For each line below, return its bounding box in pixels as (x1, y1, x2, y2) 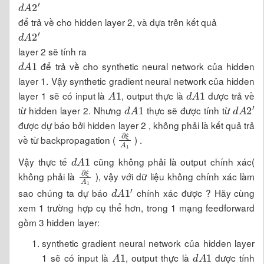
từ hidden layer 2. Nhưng (18, 103, 125, 117)
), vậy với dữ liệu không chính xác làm (92, 170, 255, 183)
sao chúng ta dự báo (18, 186, 111, 200)
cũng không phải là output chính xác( (90, 155, 255, 169)
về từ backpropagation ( (18, 133, 118, 146)
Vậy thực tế (18, 155, 71, 169)
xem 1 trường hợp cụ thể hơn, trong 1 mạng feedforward (18, 201, 255, 214)
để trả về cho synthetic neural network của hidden (37, 59, 255, 72)
